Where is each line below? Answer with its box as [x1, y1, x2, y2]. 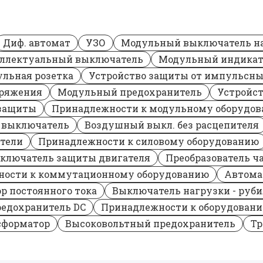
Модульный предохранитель [58, 86, 202, 98]
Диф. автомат [3, 36, 70, 49]
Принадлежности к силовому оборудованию [38, 135, 259, 147]
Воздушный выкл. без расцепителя [85, 119, 259, 131]
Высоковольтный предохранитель [65, 217, 235, 230]
